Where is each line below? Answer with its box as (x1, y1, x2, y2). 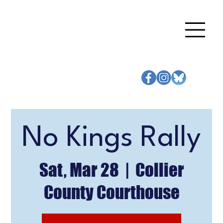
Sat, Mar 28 (39, 159, 119, 181)
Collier (135, 159, 184, 181)
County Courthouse (43, 182, 180, 203)
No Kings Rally (22, 124, 201, 153)
